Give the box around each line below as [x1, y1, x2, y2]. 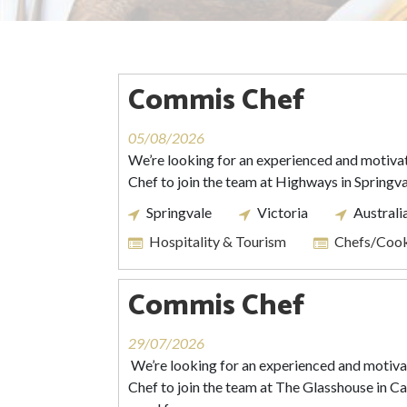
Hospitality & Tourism [149, 233, 286, 250]
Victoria [257, 203, 308, 221]
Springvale [146, 203, 212, 221]
